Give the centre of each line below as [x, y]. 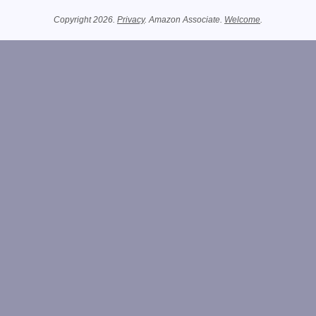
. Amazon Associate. [184, 20]
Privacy [131, 20]
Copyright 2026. [85, 20]
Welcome [242, 20]
